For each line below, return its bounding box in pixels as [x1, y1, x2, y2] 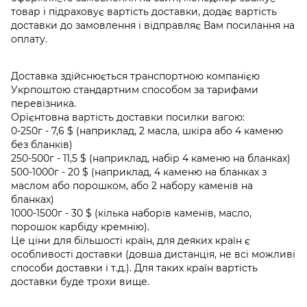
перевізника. [11, 97, 76, 110]
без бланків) [11, 138, 73, 151]
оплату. [11, 33, 47, 46]
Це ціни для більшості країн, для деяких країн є [11, 234, 250, 247]
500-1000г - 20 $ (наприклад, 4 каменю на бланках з [11, 166, 267, 179]
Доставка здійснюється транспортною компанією [11, 70, 260, 83]
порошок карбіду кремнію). [11, 221, 149, 234]
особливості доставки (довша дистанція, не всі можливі [11, 248, 295, 261]
